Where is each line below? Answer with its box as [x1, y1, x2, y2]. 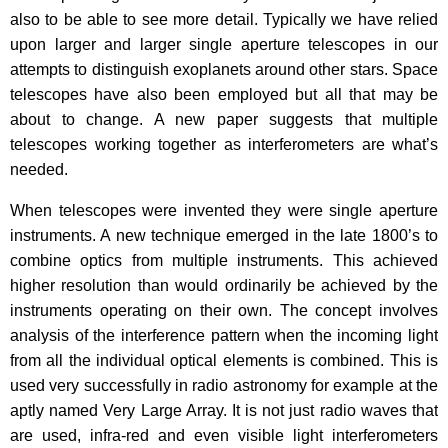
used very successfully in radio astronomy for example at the [10, 377, 438, 394]
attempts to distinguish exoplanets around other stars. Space [10, 61, 438, 78]
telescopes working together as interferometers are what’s [10, 136, 438, 153]
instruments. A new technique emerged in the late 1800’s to [10, 227, 438, 244]
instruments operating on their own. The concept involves [10, 302, 438, 319]
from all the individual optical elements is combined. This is [10, 352, 438, 369]
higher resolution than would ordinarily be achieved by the [10, 277, 438, 294]
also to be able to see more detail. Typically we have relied [10, 11, 438, 28]
